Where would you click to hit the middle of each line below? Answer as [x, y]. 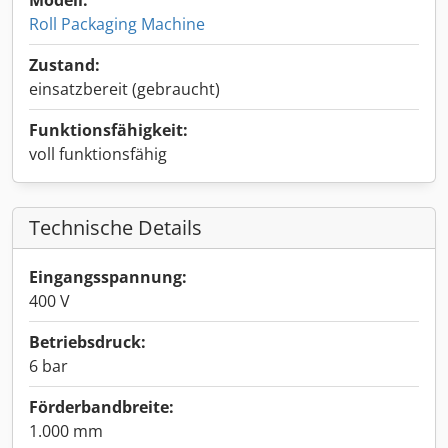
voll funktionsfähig [98, 154]
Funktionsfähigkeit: [108, 130]
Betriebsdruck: [87, 342]
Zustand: [64, 65]
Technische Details [115, 227]
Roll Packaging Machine [117, 24]
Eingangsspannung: [108, 277]
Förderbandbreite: [101, 407]
